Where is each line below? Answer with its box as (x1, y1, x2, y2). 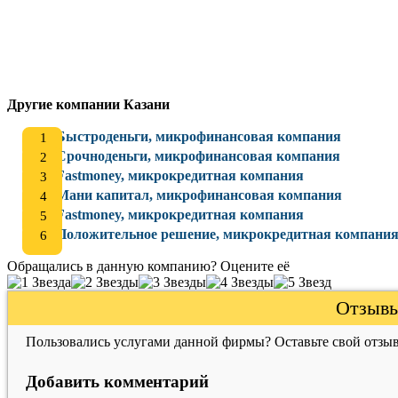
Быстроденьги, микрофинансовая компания (56, 129, 341, 144)
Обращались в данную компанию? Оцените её (7, 259, 290, 274)
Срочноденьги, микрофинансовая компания (56, 148, 340, 163)
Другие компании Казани (7, 97, 170, 112)
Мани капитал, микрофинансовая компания (56, 187, 342, 203)
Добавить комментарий (26, 372, 209, 391)
